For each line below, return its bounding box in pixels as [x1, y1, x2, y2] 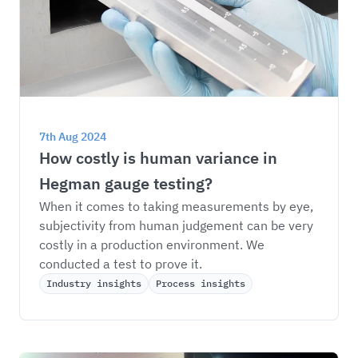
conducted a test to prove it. [39, 255, 202, 272]
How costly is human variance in [39, 146, 281, 169]
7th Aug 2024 [39, 129, 106, 144]
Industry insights [46, 276, 141, 289]
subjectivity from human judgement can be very [39, 217, 316, 233]
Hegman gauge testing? [39, 172, 213, 194]
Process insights [156, 276, 245, 289]
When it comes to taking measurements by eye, [39, 197, 316, 214]
